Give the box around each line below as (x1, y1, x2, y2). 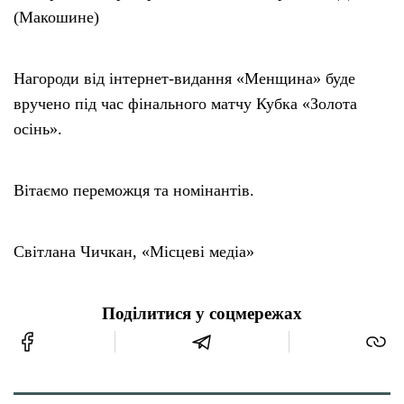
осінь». (14, 120, 62, 139)
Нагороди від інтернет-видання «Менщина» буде (14, 69, 355, 88)
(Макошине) (14, 8, 99, 27)
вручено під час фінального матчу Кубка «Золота (14, 95, 357, 114)
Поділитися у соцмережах (102, 305, 302, 324)
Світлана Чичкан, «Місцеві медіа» (14, 243, 254, 262)
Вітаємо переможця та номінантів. (14, 181, 254, 200)
